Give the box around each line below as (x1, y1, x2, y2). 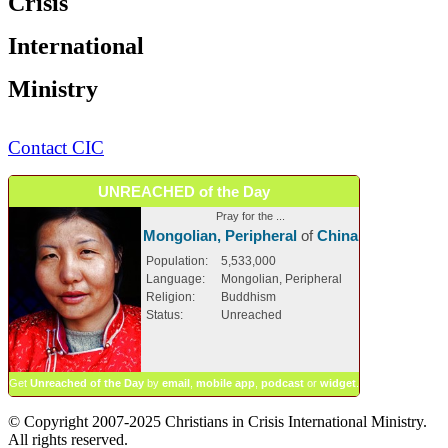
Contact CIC (8, 136, 104, 158)
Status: (146, 307, 183, 322)
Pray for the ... (215, 209, 285, 222)
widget (320, 376, 356, 389)
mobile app (196, 376, 255, 389)
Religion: (146, 289, 195, 304)
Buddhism (221, 289, 276, 304)
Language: (146, 271, 205, 286)
